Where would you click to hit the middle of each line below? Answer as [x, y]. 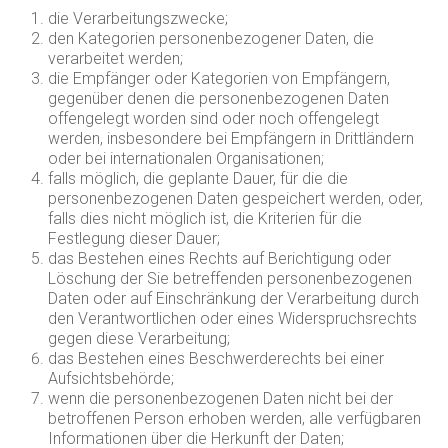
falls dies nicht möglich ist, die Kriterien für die [205, 218]
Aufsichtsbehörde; [111, 378]
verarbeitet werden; [116, 58]
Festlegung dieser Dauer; [134, 238]
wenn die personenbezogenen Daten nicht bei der [221, 398]
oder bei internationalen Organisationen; [186, 158]
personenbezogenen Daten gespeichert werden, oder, [236, 198]
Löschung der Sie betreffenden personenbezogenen [230, 278]
